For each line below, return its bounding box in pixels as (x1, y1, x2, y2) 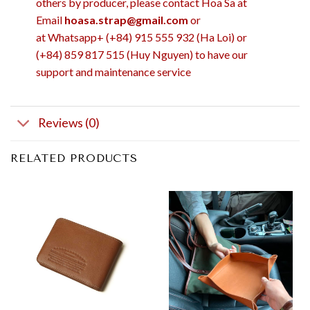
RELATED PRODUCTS (10, 151, 138, 165)
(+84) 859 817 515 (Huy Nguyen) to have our (35, 47, 248, 61)
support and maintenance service (35, 64, 191, 78)
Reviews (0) (38, 116, 100, 131)
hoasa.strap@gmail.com (64, 12, 188, 26)
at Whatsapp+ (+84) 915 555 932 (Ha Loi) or (35, 30, 247, 44)
